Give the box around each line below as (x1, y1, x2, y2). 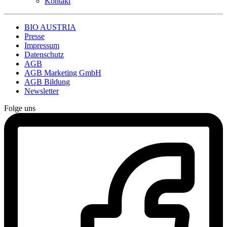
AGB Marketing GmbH (24, 68, 101, 78)
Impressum (24, 41, 59, 50)
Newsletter (24, 87, 59, 96)
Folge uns (4, 104, 35, 113)
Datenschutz (24, 50, 64, 59)
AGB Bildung (24, 78, 70, 87)
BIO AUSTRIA (24, 23, 76, 32)
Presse (24, 32, 45, 41)
